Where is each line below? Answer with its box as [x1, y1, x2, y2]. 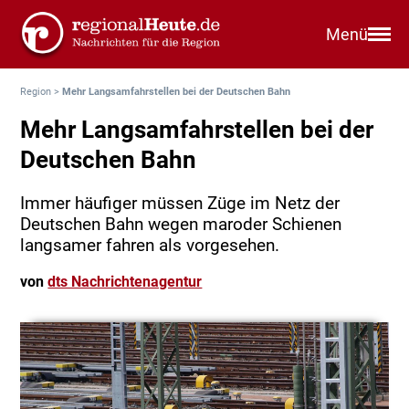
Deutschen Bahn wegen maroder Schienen [20, 214, 342, 236]
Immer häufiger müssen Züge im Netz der [20, 193, 341, 215]
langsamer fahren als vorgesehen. [20, 235, 280, 257]
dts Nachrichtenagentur [47, 273, 203, 291]
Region [20, 86, 52, 98]
